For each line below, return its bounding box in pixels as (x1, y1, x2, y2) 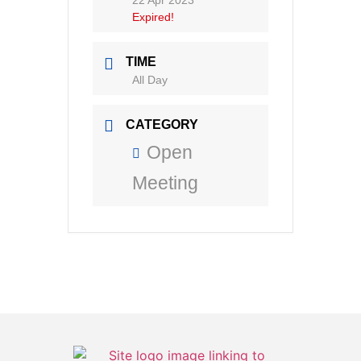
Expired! (132, 10, 174, 24)
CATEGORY (126, 117, 198, 131)
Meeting (132, 172, 198, 193)
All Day (132, 73, 168, 86)
